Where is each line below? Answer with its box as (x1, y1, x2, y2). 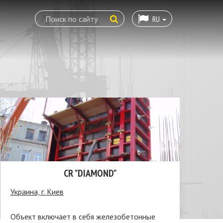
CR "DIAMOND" (64, 167, 116, 180)
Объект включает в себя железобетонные (10, 212, 155, 222)
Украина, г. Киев (10, 187, 64, 197)
